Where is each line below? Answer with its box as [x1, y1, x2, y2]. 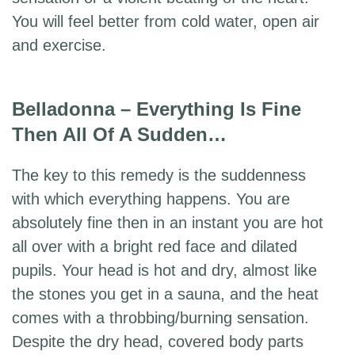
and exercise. [12, 36, 106, 55]
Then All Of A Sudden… [12, 124, 227, 146]
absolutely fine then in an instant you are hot [12, 214, 323, 232]
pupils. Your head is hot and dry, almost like [12, 261, 317, 280]
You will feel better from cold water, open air [12, 13, 319, 31]
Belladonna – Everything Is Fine [12, 98, 301, 120]
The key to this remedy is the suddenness [12, 166, 306, 185]
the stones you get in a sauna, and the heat [12, 285, 319, 303]
